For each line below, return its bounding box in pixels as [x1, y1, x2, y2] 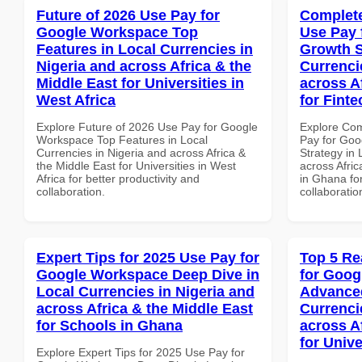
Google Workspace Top [36, 23, 198, 40]
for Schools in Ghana [36, 317, 183, 334]
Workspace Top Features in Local [36, 133, 208, 146]
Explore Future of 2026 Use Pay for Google [36, 120, 258, 133]
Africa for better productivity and [36, 171, 200, 185]
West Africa [36, 91, 116, 108]
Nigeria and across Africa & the [36, 57, 251, 74]
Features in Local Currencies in [36, 40, 253, 57]
